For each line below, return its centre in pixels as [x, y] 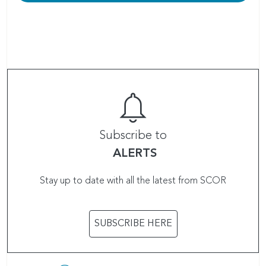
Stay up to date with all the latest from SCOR [133, 181]
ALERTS [134, 153]
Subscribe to [133, 136]
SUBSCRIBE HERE [133, 224]
